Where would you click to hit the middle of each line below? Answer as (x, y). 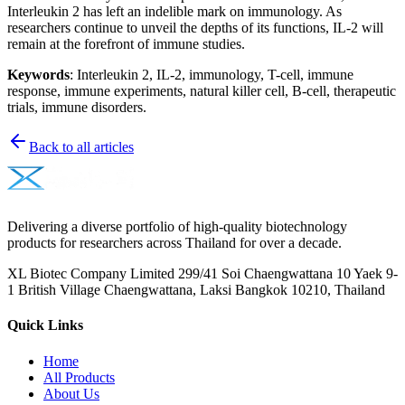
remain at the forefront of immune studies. (126, 44)
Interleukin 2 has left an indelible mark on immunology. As (174, 12)
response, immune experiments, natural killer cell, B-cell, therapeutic (202, 91)
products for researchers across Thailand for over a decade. (174, 243)
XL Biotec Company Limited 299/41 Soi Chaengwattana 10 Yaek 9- (202, 274)
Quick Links (45, 325)
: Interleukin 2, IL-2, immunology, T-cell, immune (212, 75)
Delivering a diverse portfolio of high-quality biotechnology (177, 227)
